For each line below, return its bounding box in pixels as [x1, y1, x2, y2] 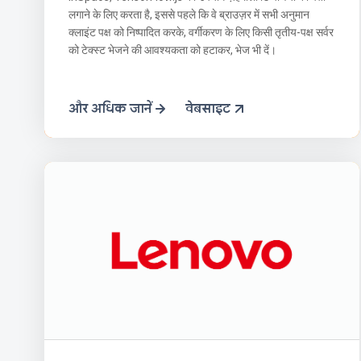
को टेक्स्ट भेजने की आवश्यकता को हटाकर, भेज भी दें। [68, 43, 276, 56]
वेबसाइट [185, 100, 230, 117]
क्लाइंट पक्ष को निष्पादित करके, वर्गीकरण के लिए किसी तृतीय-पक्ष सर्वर [68, 25, 334, 39]
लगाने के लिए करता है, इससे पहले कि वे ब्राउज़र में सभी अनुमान [68, 7, 309, 21]
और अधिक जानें [68, 100, 151, 117]
